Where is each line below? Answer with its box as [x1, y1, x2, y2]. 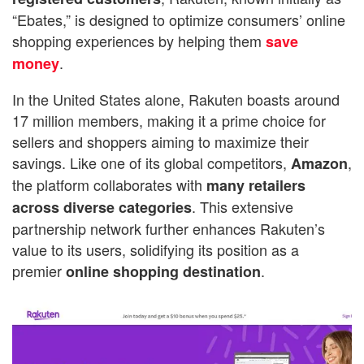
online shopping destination [66, 260, 261, 282]
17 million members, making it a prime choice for [12, 109, 326, 131]
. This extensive [192, 195, 293, 217]
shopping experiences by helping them [12, 29, 266, 51]
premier [12, 259, 66, 281]
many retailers [206, 174, 305, 196]
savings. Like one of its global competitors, [12, 151, 291, 173]
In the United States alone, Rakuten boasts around [12, 88, 340, 110]
